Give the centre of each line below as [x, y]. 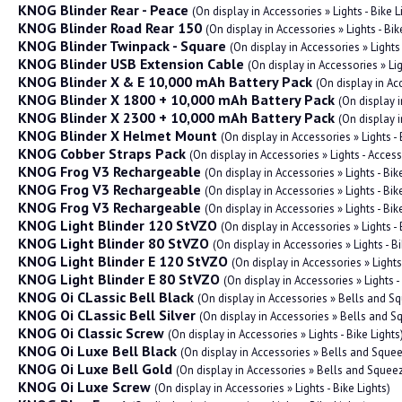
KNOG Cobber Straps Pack [102, 153]
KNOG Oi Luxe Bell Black [97, 351]
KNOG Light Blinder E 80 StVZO [119, 279]
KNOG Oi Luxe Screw [84, 387]
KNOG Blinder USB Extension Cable [131, 64]
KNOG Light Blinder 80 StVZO [114, 243]
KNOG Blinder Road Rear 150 [110, 28]
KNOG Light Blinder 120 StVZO [118, 225]
